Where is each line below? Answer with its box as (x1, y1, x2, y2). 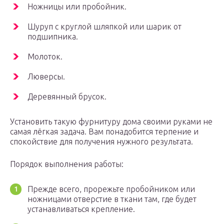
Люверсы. (27, 72, 65, 81)
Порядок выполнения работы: (10, 159, 123, 169)
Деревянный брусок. (27, 92, 106, 101)
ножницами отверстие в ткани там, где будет (27, 194, 196, 204)
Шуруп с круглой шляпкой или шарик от (27, 22, 181, 31)
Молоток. (27, 52, 62, 61)
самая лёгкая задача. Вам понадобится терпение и (10, 127, 198, 136)
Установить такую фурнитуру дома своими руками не (10, 117, 212, 126)
